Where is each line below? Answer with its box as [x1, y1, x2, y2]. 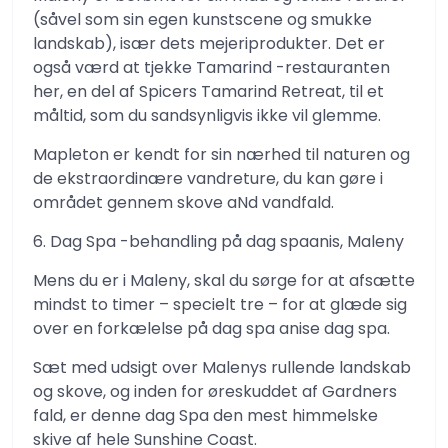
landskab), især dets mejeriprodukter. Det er [33, 32, 385, 55]
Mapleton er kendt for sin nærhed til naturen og [33, 143, 410, 166]
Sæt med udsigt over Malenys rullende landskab [33, 356, 411, 379]
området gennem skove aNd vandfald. [33, 191, 334, 214]
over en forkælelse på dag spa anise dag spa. [33, 317, 390, 340]
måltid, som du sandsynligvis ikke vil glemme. [33, 104, 381, 127]
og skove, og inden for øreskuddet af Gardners [33, 380, 397, 403]
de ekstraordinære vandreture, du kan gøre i [33, 167, 383, 190]
